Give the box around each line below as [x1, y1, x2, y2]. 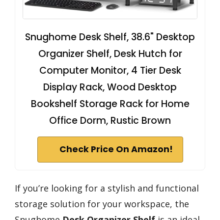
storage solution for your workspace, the [15, 197, 189, 210]
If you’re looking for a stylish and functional [15, 182, 199, 194]
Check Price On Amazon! [59, 143, 173, 155]
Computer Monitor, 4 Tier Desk [39, 63, 181, 77]
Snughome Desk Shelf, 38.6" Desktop [25, 30, 195, 44]
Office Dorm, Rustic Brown [49, 113, 171, 127]
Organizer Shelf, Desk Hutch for [38, 47, 182, 60]
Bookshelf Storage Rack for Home [30, 97, 190, 110]
